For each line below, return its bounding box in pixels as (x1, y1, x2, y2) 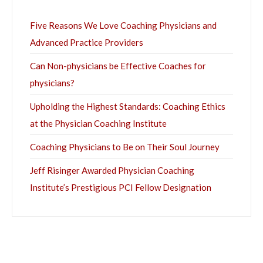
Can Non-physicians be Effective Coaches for (30, 60, 206, 72)
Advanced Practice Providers (30, 37, 143, 48)
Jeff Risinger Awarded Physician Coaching (30, 165, 194, 176)
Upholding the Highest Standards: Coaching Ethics (30, 101, 225, 112)
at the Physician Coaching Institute (30, 118, 167, 129)
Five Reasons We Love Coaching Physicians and (30, 20, 217, 31)
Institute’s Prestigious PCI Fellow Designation (30, 182, 211, 193)
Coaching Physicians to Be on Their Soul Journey (30, 141, 220, 153)
